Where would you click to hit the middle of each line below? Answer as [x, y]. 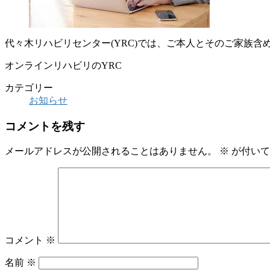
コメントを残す [45, 126]
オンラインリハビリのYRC [63, 65]
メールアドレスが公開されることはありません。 [111, 151]
